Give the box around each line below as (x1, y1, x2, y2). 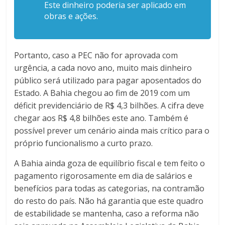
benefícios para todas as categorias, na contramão (14, 182, 205, 194)
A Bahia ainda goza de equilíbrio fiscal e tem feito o (14, 157, 205, 169)
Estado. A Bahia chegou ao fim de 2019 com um (14, 87, 190, 98)
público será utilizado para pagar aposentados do (14, 74, 202, 86)
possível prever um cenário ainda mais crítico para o (14, 125, 210, 136)
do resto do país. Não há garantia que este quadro (14, 195, 204, 206)
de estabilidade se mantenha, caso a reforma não (14, 207, 199, 219)
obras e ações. (44, 10, 100, 22)
